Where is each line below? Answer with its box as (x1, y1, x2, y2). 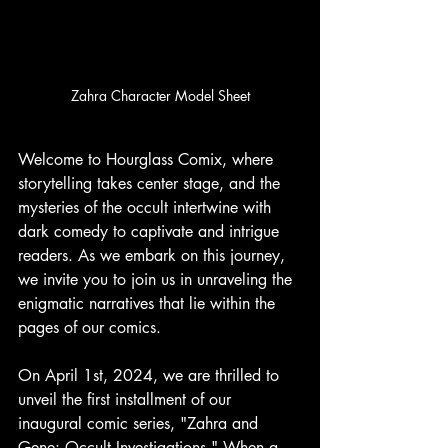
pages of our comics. (18, 316, 161, 338)
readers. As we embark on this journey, (18, 244, 290, 266)
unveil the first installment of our (18, 388, 236, 410)
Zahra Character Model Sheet (70, 85, 250, 105)
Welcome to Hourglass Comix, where (18, 148, 278, 170)
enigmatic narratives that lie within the (18, 292, 280, 314)
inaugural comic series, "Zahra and (18, 412, 263, 434)
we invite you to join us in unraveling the (18, 268, 297, 290)
